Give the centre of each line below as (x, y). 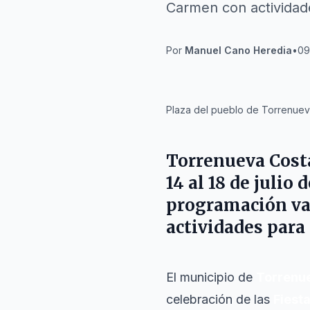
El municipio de (211, 277)
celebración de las (220, 299)
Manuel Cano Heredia (238, 50)
